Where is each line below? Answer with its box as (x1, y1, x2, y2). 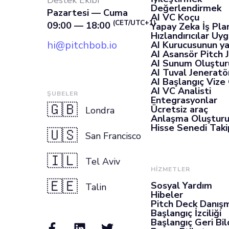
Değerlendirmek (151, 2, 221, 14)
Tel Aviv (85, 155, 120, 168)
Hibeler (151, 189, 183, 201)
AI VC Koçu (151, 11, 199, 24)
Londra (85, 104, 114, 117)
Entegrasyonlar (151, 94, 217, 106)
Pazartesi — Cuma (47, 7, 128, 19)
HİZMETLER (151, 165, 190, 173)
